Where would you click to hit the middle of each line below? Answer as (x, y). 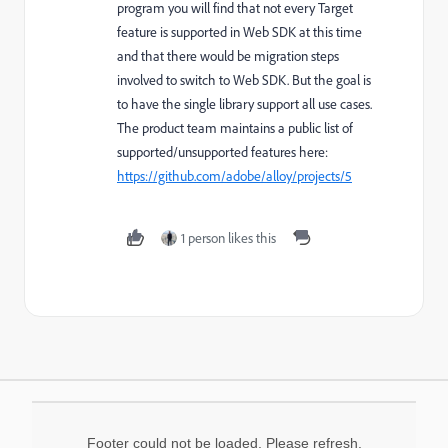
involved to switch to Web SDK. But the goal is (244, 80)
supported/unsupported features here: (222, 152)
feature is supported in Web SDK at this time (239, 32)
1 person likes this (228, 238)
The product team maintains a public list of (235, 128)
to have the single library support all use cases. (244, 104)
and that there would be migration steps (228, 56)
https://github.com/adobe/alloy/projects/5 (234, 176)
